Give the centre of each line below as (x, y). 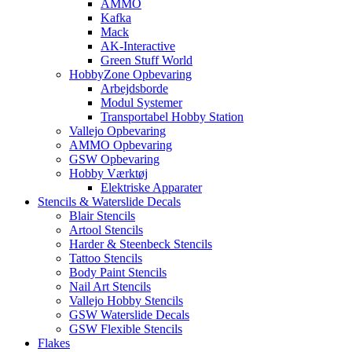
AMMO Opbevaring (121, 145)
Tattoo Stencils (106, 258)
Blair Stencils (102, 215)
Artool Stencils (106, 229)
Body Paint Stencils (118, 272)
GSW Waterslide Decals (129, 314)
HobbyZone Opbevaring (130, 74)
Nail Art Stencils (110, 286)
